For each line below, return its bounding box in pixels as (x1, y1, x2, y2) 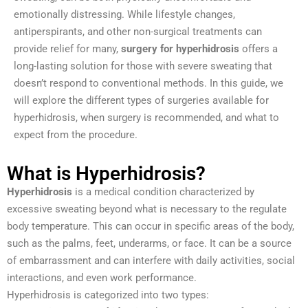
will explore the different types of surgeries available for (14, 93, 269, 107)
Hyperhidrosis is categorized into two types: (7, 288, 209, 301)
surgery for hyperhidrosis (121, 42, 239, 55)
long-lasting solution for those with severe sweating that (14, 59, 272, 72)
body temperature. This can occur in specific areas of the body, (7, 219, 294, 232)
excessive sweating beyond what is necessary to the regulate (7, 202, 287, 215)
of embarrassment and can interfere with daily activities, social (7, 254, 295, 267)
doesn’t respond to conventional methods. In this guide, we (14, 76, 283, 89)
